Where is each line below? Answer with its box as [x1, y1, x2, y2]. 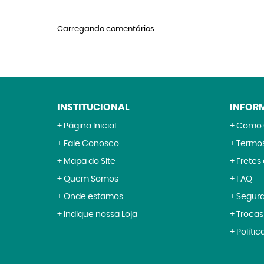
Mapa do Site [64, 157, 115, 166]
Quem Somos [64, 175, 118, 183]
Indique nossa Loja [64, 210, 137, 219]
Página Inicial [64, 122, 116, 130]
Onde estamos [64, 193, 123, 201]
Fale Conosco [64, 140, 119, 148]
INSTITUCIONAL [57, 103, 130, 112]
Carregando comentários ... [57, 25, 160, 33]
